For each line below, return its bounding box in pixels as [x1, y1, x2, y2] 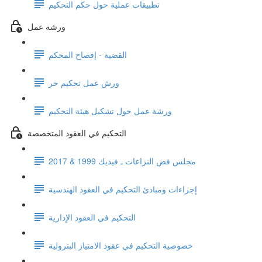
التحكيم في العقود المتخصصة [27, 126, 126, 139]
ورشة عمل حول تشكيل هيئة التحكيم [49, 104, 172, 116]
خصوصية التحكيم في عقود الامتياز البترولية [49, 239, 193, 251]
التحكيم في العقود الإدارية [49, 211, 136, 223]
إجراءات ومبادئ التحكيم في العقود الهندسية [49, 182, 197, 195]
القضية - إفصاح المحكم [49, 48, 127, 60]
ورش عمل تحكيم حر [49, 76, 119, 88]
